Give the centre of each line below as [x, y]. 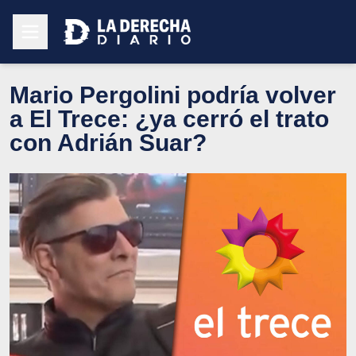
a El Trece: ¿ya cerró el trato [169, 118]
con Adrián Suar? [108, 142]
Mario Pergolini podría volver [173, 95]
